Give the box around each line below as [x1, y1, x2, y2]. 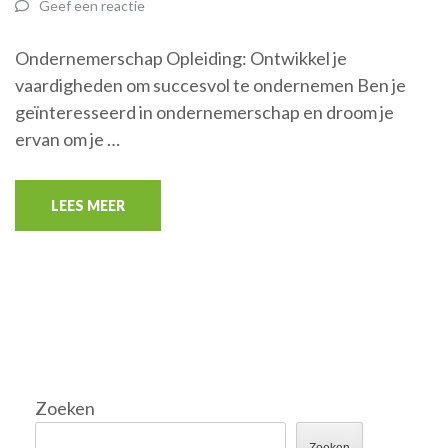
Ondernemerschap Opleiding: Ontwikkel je [15, 47, 347, 69]
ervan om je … [15, 128, 120, 150]
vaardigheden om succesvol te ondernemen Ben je [15, 74, 406, 96]
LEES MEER [51, 197, 125, 214]
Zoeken [35, 397, 95, 419]
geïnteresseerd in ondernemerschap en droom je [15, 101, 394, 123]
